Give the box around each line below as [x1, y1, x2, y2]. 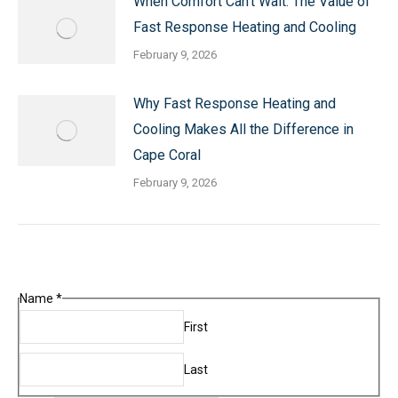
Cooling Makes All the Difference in [133, 121, 354, 139]
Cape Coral [133, 147, 201, 164]
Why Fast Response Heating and [133, 95, 336, 113]
